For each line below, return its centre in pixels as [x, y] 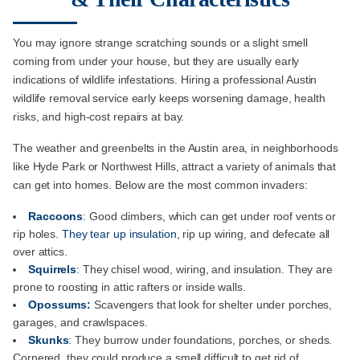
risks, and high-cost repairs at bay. [99, 117]
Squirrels [53, 270]
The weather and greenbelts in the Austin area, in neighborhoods [176, 148]
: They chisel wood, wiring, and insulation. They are [205, 270]
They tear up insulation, [121, 234]
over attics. [40, 252]
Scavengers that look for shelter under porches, [213, 305]
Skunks [49, 340]
